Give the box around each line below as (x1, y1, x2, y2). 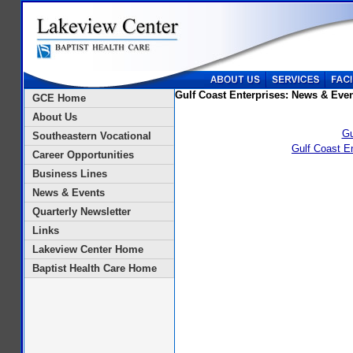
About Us (32, 111, 78, 123)
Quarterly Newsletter (32, 206, 132, 217)
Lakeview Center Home (32, 243, 144, 255)
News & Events (32, 187, 106, 199)
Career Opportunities (32, 149, 135, 161)
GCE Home (32, 92, 87, 104)
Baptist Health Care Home (32, 262, 158, 274)
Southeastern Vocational (32, 130, 152, 142)
